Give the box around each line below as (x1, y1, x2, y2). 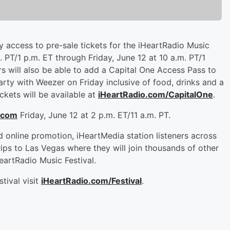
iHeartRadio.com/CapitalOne (98, 89, 213, 100)
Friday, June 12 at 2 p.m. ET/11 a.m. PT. (17, 110, 170, 121)
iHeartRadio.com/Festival (41, 176, 142, 186)
